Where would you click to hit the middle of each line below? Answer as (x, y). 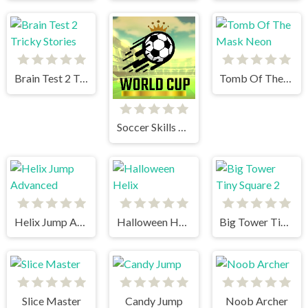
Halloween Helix (183, 221)
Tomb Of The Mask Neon (288, 78)
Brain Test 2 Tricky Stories (84, 78)
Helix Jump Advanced (81, 221)
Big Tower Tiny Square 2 (285, 221)
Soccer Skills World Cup (183, 127)
